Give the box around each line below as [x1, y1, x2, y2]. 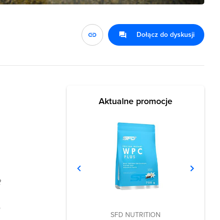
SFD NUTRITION [110, 211, 161, 219]
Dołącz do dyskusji [137, 30, 194, 39]
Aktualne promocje [99, 96, 172, 107]
